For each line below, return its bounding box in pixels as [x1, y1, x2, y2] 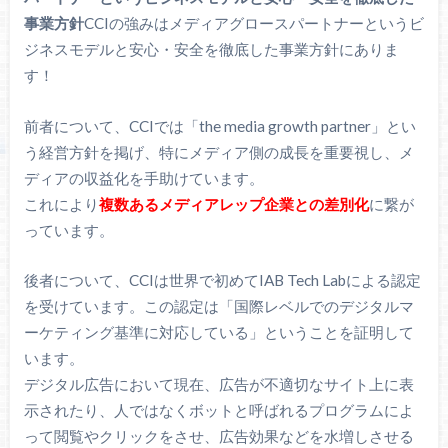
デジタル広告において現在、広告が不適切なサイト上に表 [23, 375, 414, 394]
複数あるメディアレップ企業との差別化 [98, 194, 369, 213]
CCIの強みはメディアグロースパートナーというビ [83, 14, 424, 33]
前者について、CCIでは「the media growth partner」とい [23, 116, 416, 135]
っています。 [23, 220, 114, 239]
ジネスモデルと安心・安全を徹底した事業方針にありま [23, 40, 399, 59]
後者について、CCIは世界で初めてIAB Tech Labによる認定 [23, 271, 421, 290]
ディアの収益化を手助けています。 [23, 168, 264, 187]
